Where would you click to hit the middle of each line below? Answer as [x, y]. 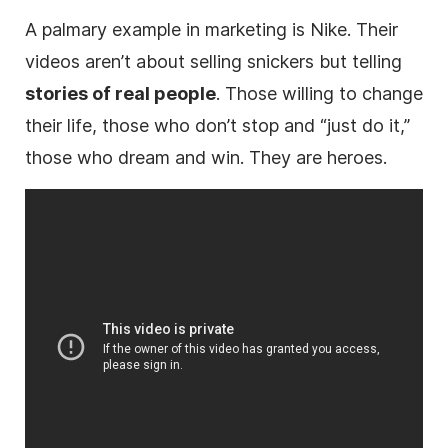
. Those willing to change [319, 93]
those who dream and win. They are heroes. [206, 157]
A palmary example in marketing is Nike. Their [211, 29]
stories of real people [120, 93]
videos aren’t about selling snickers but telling [213, 61]
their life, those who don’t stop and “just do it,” [217, 125]
